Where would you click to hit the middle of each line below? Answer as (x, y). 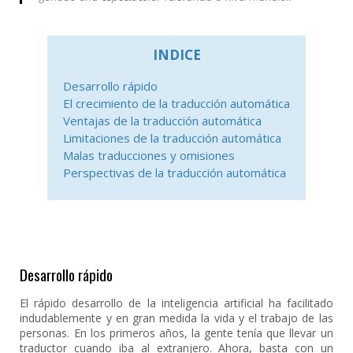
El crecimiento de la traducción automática (176, 103)
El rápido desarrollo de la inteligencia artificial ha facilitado (176, 303)
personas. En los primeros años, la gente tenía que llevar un (176, 333)
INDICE (176, 55)
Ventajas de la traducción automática (162, 121)
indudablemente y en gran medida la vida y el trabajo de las (176, 318)
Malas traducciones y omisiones (149, 155)
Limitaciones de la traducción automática (172, 138)
